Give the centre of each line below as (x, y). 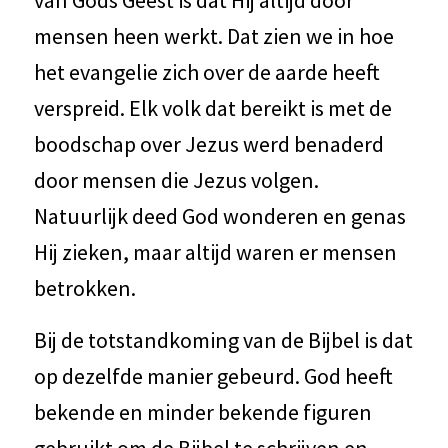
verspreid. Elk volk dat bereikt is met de (212, 107)
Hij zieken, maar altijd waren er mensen (215, 251)
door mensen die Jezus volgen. (176, 179)
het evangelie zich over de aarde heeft (206, 71)
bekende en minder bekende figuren (202, 411)
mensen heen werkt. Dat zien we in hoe (213, 35)
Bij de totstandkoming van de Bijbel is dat (223, 339)
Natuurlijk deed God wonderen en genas (219, 215)
